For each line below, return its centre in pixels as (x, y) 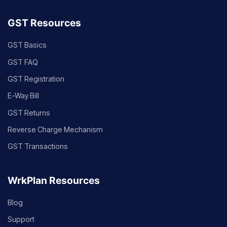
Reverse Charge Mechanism (55, 130)
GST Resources (44, 23)
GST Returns (29, 112)
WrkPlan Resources (54, 181)
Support (21, 219)
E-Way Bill (23, 96)
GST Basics (27, 45)
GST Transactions (38, 146)
